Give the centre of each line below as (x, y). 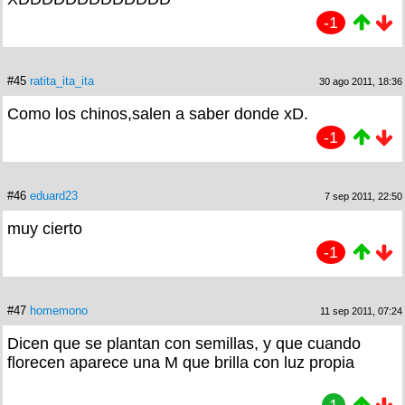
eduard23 (54, 195)
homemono (59, 310)
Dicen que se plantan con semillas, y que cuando (184, 343)
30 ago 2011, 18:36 (361, 81)
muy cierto (45, 228)
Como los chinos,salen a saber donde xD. (158, 113)
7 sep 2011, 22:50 (363, 196)
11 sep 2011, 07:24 (361, 311)
